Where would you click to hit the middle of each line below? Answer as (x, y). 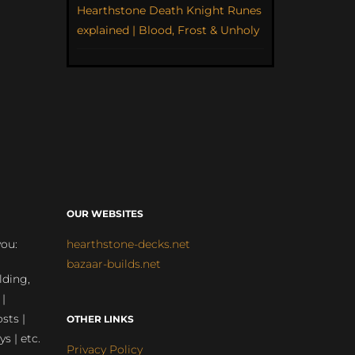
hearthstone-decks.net (128, 244)
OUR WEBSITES (105, 213)
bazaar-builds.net (113, 263)
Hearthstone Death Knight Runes (169, 10)
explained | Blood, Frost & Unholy (168, 30)
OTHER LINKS (100, 319)
